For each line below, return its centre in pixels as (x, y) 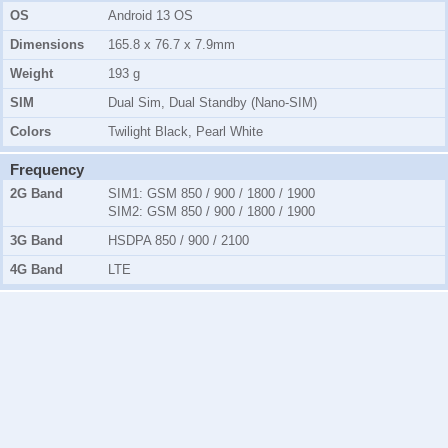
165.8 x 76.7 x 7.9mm (171, 45)
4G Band (36, 270)
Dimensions (47, 45)
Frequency (47, 170)
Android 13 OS (150, 16)
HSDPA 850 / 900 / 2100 (178, 241)
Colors (30, 132)
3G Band (36, 241)
